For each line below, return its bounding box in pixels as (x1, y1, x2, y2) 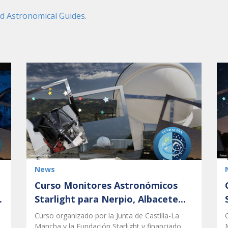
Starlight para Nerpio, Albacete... (35, 193, 186, 206)
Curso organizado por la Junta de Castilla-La (35, 211, 179, 221)
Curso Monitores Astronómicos (35, 179, 178, 192)
